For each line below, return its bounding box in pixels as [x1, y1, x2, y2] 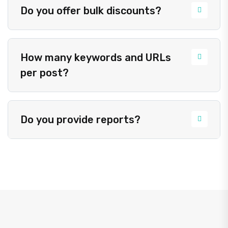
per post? [20, 67, 69, 79]
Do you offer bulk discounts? [20, 5, 161, 17]
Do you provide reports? [20, 113, 140, 126]
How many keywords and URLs [20, 51, 171, 64]
